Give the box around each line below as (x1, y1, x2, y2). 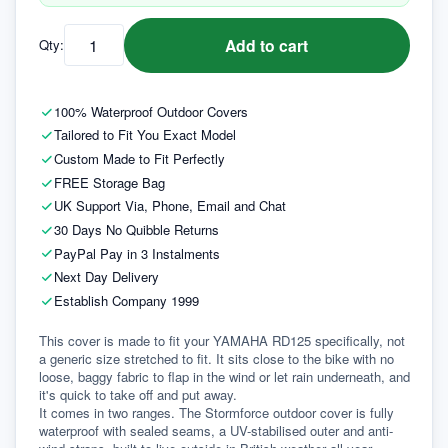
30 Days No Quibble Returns (53, 219, 219, 239)
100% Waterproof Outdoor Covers (53, 101, 248, 121)
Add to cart (225, 33, 308, 57)
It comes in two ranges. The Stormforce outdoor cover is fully (38, 403, 394, 423)
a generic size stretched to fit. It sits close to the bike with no (38, 349, 394, 369)
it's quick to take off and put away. (38, 385, 237, 405)
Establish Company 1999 (53, 290, 199, 310)
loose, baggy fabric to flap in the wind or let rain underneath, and (38, 367, 410, 387)
